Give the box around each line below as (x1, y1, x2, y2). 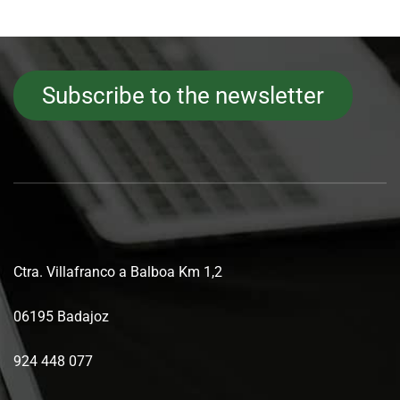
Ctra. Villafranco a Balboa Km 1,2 (13, 262, 222, 280)
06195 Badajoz (13, 307, 109, 325)
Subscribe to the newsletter (42, 81, 324, 109)
